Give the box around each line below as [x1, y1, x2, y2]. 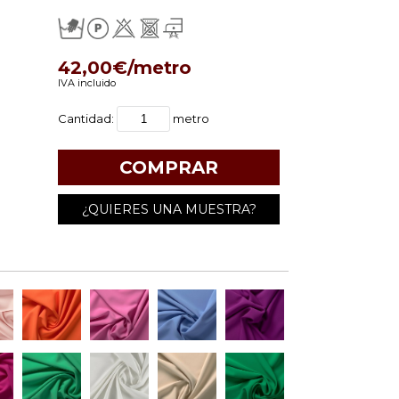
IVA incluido [58, 77, 116, 89]
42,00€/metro [58, 57, 191, 78]
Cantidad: [58, 111, 117, 126]
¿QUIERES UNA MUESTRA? [81, 201, 256, 217]
